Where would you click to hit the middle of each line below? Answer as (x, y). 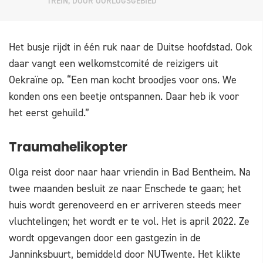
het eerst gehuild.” (49, 113)
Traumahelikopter (68, 149)
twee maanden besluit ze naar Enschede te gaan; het (125, 189)
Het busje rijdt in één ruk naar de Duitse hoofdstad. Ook (131, 47)
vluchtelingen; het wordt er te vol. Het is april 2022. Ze (129, 222)
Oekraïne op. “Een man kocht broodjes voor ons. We (123, 80)
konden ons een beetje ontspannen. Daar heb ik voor (124, 97)
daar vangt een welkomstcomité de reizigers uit (114, 64)
